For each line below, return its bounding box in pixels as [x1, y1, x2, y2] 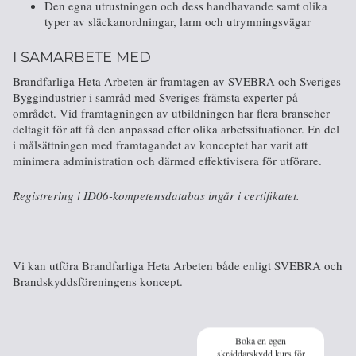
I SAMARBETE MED [13, 48, 151, 66]
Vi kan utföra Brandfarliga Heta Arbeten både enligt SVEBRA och [13, 257, 342, 273]
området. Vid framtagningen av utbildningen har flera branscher [13, 104, 330, 121]
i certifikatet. [238, 187, 300, 203]
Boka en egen [235, 333, 286, 346]
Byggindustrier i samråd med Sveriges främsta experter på [13, 88, 298, 105]
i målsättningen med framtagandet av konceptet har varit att [13, 136, 308, 153]
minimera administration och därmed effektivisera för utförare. [13, 152, 322, 168]
